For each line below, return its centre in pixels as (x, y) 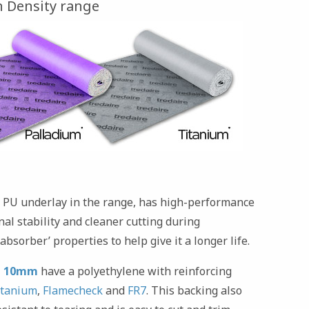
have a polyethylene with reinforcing (135, 271)
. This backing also (194, 290)
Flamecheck (73, 290)
